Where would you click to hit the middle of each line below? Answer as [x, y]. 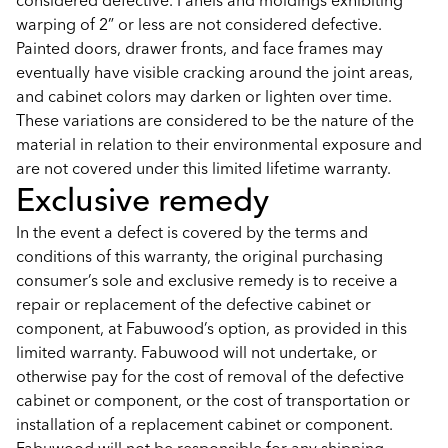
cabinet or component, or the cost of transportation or [213, 400]
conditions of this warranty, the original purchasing [199, 256]
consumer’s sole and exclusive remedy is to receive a [207, 280]
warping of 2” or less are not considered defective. [199, 24]
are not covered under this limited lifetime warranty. [203, 168]
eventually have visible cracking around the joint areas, [214, 72]
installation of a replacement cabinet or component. [204, 424]
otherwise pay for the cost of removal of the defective [210, 376]
